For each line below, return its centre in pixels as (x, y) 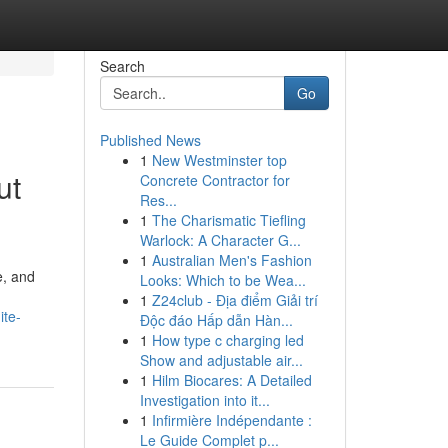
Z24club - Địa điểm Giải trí (234, 300)
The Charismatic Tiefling (228, 220)
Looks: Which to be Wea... (222, 280)
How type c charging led (227, 340)
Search (122, 66)
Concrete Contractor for (214, 180)
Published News (150, 140)
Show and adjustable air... (221, 360)
